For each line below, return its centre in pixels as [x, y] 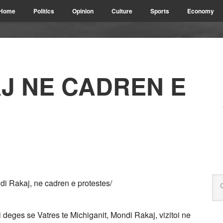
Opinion [83, 11]
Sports [160, 11]
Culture [122, 11]
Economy [201, 11]
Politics [44, 11]
